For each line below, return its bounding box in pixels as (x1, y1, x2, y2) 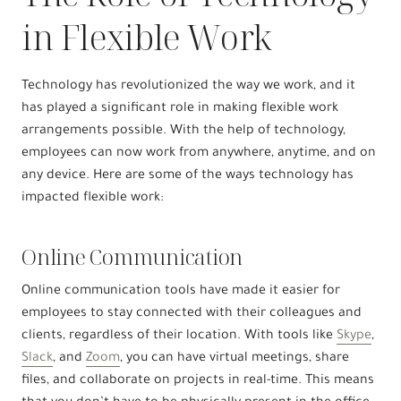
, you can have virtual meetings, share (120, 351, 349, 366)
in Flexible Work (21, 13, 272, 60)
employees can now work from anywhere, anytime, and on (21, 146, 376, 161)
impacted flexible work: (21, 191, 164, 206)
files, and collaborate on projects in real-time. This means (21, 373, 374, 388)
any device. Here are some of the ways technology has (21, 168, 354, 183)
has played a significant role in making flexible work (21, 101, 338, 116)
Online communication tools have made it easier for (21, 284, 340, 299)
